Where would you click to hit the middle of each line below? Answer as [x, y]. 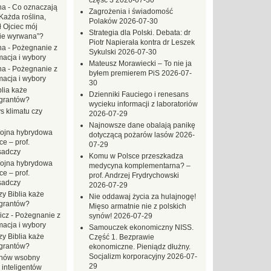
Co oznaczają [35, 7]
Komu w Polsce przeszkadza [136, 156]
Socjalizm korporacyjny [127, 256]
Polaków [103, 21]
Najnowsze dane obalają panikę [142, 125]
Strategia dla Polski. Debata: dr [140, 33]
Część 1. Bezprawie [122, 237]
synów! [100, 216]
